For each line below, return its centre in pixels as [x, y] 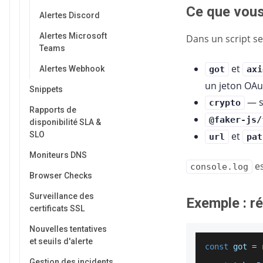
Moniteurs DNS [58, 155]
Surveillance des [62, 196]
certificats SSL [57, 208]
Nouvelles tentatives [68, 229]
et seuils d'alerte [61, 241]
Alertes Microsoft [73, 36]
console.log [219, 167]
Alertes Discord [70, 15]
